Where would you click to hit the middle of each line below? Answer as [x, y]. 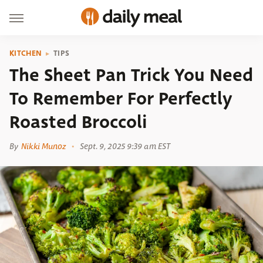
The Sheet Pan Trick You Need [131, 75]
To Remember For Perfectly [121, 99]
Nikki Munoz [44, 146]
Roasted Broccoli [78, 122]
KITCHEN [26, 53]
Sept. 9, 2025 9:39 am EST [125, 146]
